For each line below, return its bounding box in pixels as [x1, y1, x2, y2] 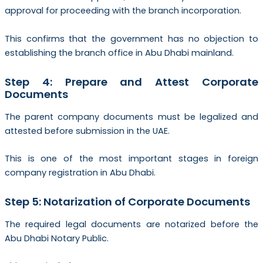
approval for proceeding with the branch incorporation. [4, 5, 241, 17]
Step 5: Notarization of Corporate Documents [4, 194, 250, 210]
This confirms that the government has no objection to [4, 32, 259, 45]
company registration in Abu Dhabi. [4, 166, 156, 178]
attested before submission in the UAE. [4, 124, 170, 137]
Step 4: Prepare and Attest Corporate [4, 75, 259, 90]
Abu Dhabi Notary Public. [4, 232, 109, 244]
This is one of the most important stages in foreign [4, 152, 259, 164]
